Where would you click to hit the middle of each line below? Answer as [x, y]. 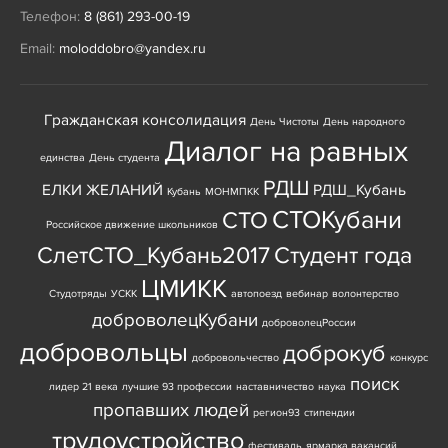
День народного [363, 122]
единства [62, 158]
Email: [39, 49]
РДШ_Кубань [359, 191]
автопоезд [256, 294]
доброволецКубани [175, 321]
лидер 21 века [83, 387]
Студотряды [78, 294]
